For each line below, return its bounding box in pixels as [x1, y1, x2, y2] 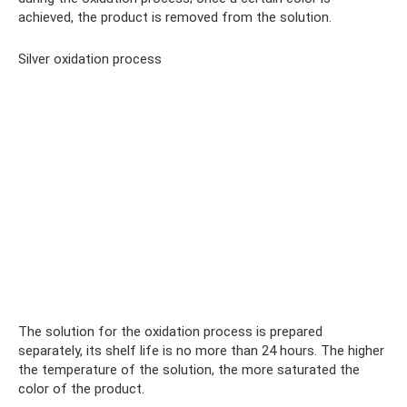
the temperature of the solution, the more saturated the [18, 362, 360, 379]
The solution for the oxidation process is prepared [18, 323, 323, 341]
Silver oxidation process [18, 51, 162, 68]
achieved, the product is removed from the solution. [18, 9, 332, 26]
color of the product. [18, 381, 144, 398]
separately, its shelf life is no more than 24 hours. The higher [18, 342, 384, 360]
